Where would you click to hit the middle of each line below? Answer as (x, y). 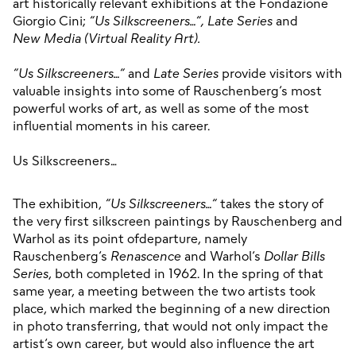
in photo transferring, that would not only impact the (170, 326)
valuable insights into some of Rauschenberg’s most (167, 91)
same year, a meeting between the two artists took (164, 291)
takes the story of (270, 204)
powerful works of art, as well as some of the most (161, 108)
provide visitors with (281, 74)
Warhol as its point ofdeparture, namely (130, 239)
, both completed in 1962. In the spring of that (186, 274)
